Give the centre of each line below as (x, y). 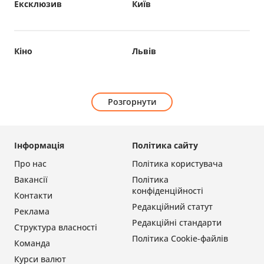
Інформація (39, 146)
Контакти (33, 196)
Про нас (30, 164)
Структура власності (56, 227)
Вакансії (31, 180)
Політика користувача (177, 164)
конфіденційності (168, 191)
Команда (32, 243)
